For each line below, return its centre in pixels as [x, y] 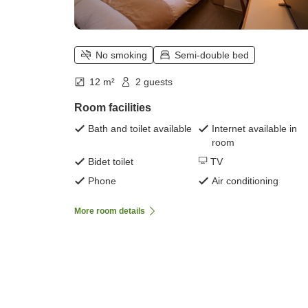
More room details [110, 211]
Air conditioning [245, 180]
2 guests [154, 81]
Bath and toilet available [140, 128]
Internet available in [254, 128]
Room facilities [113, 107]
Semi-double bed [212, 55]
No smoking [121, 55]
